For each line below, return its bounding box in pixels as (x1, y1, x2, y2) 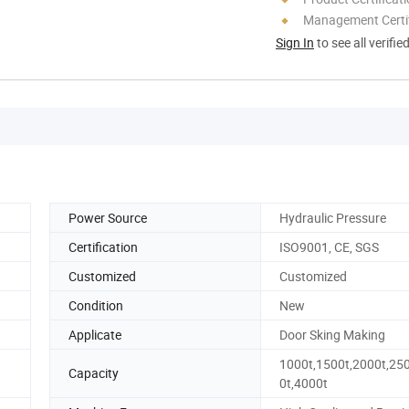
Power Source (68, 208, 147, 226)
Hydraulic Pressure (279, 208, 386, 226)
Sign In (276, 33, 314, 51)
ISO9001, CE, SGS (279, 237, 379, 256)
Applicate (68, 325, 121, 343)
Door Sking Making (279, 325, 385, 343)
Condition (68, 296, 123, 314)
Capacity (68, 364, 119, 383)
